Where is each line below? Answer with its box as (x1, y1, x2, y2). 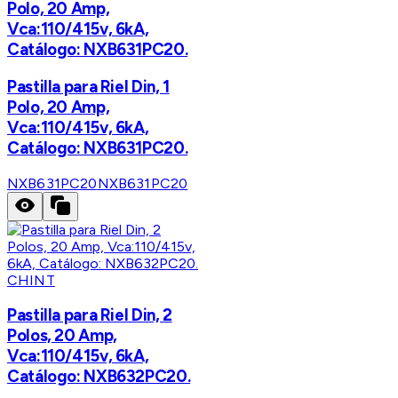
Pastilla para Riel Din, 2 (7, 305, 172, 326)
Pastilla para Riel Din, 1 (7, 76, 170, 97)
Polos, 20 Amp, (7, 325, 117, 346)
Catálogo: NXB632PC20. (7, 366, 191, 387)
